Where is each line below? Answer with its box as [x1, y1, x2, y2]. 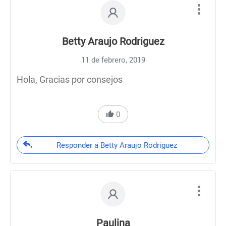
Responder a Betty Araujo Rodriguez [56, 141, 177, 150]
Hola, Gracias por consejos [17, 74, 123, 85]
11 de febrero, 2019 [81, 55, 145, 65]
